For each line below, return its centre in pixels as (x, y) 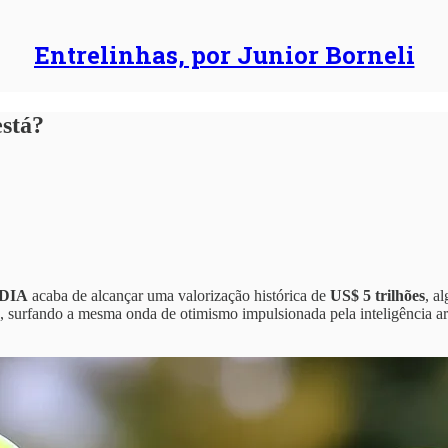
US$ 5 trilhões (377, 295)
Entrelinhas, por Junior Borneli (224, 55)
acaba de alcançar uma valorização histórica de (179, 295)
